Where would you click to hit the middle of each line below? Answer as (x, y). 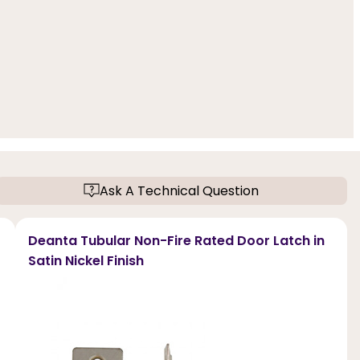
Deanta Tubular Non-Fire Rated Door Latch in (176, 240)
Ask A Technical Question (180, 190)
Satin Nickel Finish (86, 260)
